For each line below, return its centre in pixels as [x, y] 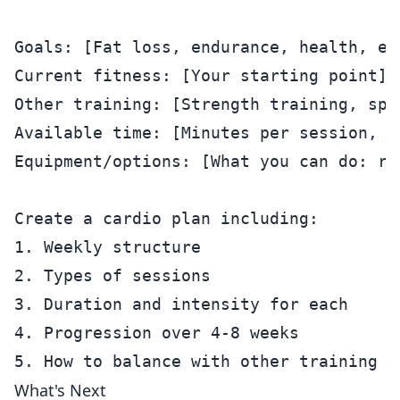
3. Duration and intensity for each [181, 304]
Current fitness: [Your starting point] [201, 75]
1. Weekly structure [108, 247]
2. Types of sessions [112, 275]
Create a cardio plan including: [167, 218]
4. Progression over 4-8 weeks [157, 333]
